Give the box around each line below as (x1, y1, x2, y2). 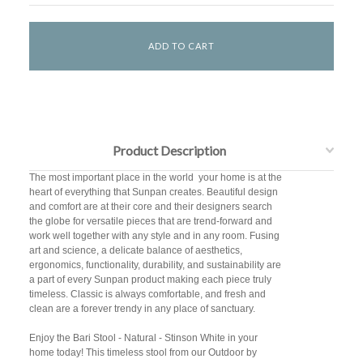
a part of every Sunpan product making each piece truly (28, 274, 271, 286)
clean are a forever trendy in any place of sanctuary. (28, 303, 255, 315)
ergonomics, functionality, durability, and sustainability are (28, 259, 281, 271)
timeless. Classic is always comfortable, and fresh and (28, 288, 266, 301)
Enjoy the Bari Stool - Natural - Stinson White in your (28, 332, 258, 344)
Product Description (113, 143, 226, 159)
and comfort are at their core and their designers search (28, 201, 272, 213)
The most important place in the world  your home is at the (28, 172, 282, 184)
